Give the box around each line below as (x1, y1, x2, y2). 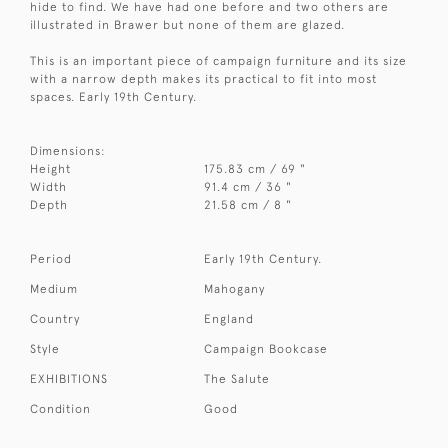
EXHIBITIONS (30, 372, 108, 387)
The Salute (204, 372, 271, 387)
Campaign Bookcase (204, 342, 329, 357)
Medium (30, 282, 78, 297)
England (204, 312, 255, 327)
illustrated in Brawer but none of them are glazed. (30, 18, 345, 33)
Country (30, 312, 80, 327)
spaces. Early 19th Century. (30, 90, 197, 105)
